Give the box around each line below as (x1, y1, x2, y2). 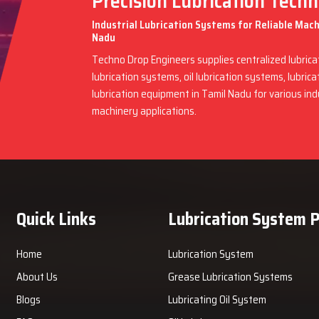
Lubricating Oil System (167, 291, 266, 308)
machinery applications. (92, 103, 197, 120)
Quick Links (16, 206, 96, 233)
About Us (16, 268, 58, 286)
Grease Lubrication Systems (167, 268, 293, 286)
